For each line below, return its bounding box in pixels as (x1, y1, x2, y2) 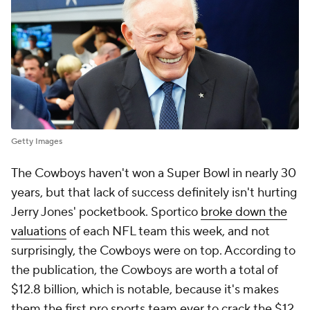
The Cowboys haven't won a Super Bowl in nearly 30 (11, 165, 296, 182)
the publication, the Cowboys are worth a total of (11, 262, 278, 279)
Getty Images (11, 136, 62, 147)
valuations (11, 224, 66, 240)
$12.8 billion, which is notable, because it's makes (11, 282, 279, 298)
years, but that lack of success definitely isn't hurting (11, 185, 297, 201)
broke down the (201, 204, 287, 221)
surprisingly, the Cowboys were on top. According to (11, 243, 295, 259)
